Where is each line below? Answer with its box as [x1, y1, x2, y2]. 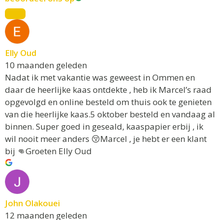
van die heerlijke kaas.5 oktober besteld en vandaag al [5, 109, 215, 120]
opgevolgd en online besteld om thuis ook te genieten [5, 96, 212, 108]
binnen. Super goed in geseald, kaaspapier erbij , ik [5, 121, 203, 133]
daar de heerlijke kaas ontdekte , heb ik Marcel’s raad [5, 84, 212, 96]
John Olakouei [5, 197, 60, 209]
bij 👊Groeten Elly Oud [5, 145, 92, 157]
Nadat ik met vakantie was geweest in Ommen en [5, 72, 195, 83]
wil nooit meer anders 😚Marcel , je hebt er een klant [5, 133, 207, 145]
